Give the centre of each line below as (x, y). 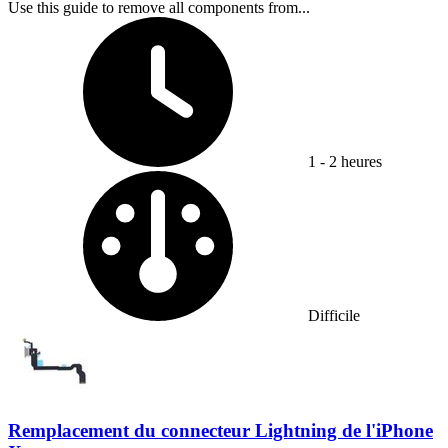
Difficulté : (341, 178)
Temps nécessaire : (366, 24)
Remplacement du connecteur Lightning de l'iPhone (220, 430)
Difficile (334, 315)
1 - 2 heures (345, 161)
